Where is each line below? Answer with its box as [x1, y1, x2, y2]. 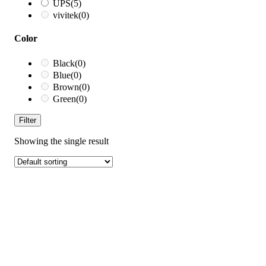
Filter [19, 115, 36, 125]
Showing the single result [14, 135, 109, 146]
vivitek [53, 10, 78, 21]
